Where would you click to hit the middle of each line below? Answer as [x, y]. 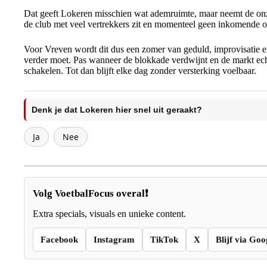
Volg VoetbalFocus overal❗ [90, 193]
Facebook [59, 239]
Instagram [114, 239]
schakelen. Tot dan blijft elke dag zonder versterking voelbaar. [140, 71]
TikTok [164, 239]
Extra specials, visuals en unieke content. [109, 214]
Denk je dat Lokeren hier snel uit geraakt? [117, 110]
